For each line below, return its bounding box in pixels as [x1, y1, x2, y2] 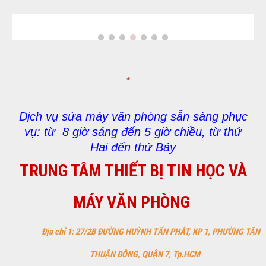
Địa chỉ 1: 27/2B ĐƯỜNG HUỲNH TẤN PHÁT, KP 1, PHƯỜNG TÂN [42, 226, 260, 237]
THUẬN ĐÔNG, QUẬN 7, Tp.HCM [90, 248, 200, 259]
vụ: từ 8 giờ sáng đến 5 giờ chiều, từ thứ [24, 125, 242, 138]
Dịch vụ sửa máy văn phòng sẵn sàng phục [18, 109, 248, 123]
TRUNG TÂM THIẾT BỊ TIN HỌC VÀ [19, 160, 247, 180]
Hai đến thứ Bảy [90, 140, 176, 154]
